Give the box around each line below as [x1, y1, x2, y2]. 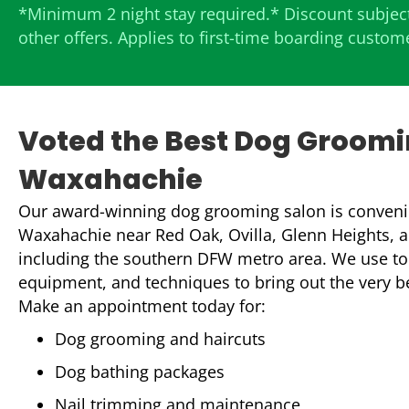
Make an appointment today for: [18, 295, 266, 318]
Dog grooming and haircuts [55, 328, 266, 351]
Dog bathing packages [55, 361, 225, 383]
